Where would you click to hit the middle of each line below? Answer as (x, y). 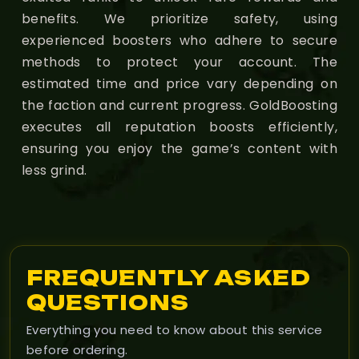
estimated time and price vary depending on (179, 83)
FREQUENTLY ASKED (169, 277)
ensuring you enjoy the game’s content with (179, 148)
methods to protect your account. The (179, 62)
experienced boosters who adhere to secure (179, 40)
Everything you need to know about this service (175, 329)
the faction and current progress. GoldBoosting (179, 105)
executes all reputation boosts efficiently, (179, 127)
